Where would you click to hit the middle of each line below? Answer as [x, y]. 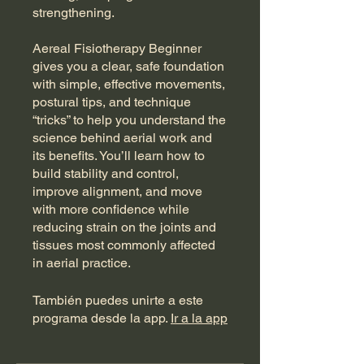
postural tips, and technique [112, 102]
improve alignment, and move [117, 192]
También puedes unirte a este [118, 301]
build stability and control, [106, 174]
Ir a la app [199, 318]
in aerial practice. [82, 263]
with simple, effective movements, [129, 84]
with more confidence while [111, 210]
